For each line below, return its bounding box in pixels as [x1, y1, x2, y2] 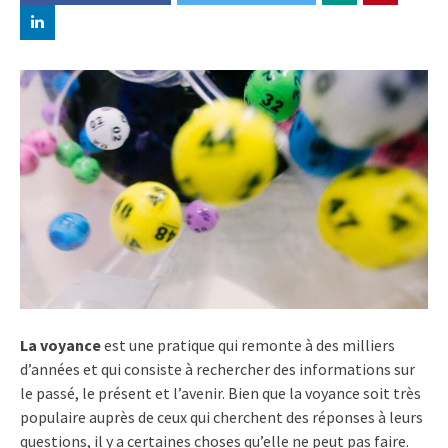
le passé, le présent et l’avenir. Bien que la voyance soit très [20, 382, 421, 403]
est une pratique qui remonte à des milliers [101, 334, 395, 355]
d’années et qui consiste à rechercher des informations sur [20, 358, 415, 379]
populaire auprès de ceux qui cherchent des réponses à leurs [20, 406, 423, 427]
